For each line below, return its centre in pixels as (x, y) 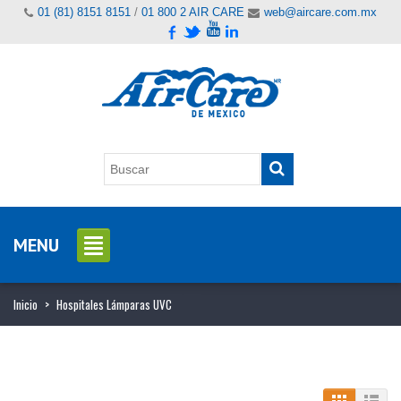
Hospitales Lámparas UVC (114, 304)
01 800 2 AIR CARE (193, 12)
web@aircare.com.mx (320, 12)
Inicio (26, 304)
